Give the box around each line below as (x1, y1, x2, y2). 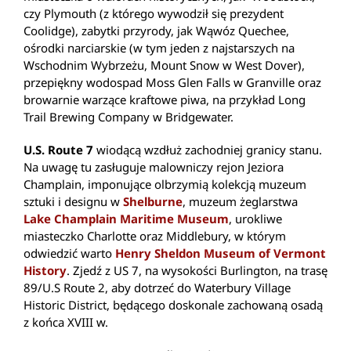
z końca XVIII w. (24, 313, 108, 330)
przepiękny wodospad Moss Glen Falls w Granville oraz (24, 74, 321, 90)
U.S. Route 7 (24, 141, 93, 157)
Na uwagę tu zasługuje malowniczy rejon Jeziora (24, 158, 284, 175)
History (24, 262, 67, 278)
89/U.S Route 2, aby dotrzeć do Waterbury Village (24, 279, 291, 295)
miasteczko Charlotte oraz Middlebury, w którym (24, 227, 286, 244)
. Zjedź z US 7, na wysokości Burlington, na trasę (67, 262, 327, 278)
